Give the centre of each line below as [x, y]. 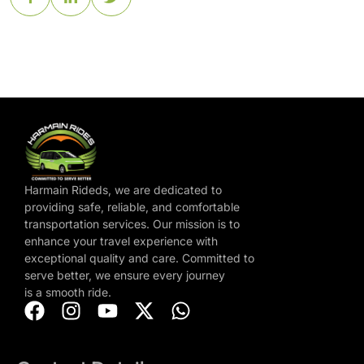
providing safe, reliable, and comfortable [132, 207]
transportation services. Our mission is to [132, 224]
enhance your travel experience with [121, 241]
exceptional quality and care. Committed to [139, 258]
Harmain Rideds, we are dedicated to [123, 190]
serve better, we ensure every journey [125, 275]
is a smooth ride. [68, 292]
